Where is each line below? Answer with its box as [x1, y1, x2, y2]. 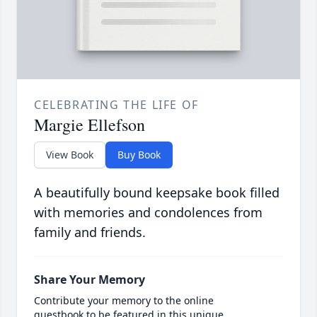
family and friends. [34, 224, 146, 241]
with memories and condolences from [34, 204, 263, 221]
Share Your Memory [34, 272, 145, 288]
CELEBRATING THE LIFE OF [34, 97, 199, 113]
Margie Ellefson [34, 113, 145, 137]
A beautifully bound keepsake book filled [34, 184, 279, 202]
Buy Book [117, 148, 161, 162]
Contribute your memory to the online [34, 294, 214, 308]
